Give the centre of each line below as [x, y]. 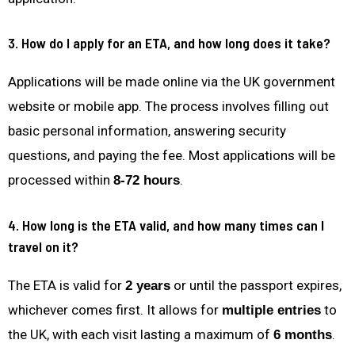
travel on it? [43, 246]
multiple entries [271, 310]
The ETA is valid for [67, 285]
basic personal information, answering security [147, 131]
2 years [148, 285]
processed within [61, 180]
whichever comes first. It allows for [115, 309]
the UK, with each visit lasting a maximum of [141, 334]
